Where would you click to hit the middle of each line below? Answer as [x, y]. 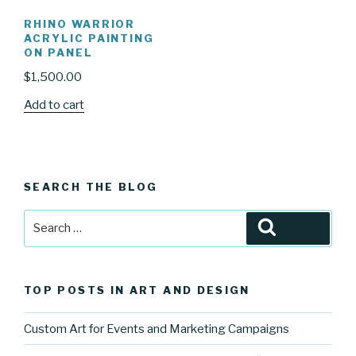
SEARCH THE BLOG [91, 187]
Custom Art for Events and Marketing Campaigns [157, 329]
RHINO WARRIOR [80, 23]
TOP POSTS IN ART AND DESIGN [137, 290]
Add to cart [54, 104]
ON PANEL [58, 52]
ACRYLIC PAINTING [89, 38]
